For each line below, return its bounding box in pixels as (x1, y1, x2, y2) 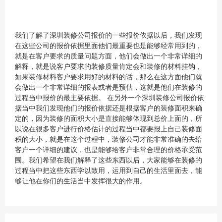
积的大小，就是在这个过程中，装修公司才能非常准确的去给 (15, 136, 202, 143)
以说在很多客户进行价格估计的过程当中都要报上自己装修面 (15, 125, 202, 133)
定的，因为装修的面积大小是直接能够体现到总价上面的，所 (15, 115, 202, 122)
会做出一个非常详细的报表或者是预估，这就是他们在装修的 (15, 84, 202, 91)
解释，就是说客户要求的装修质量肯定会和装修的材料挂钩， (15, 63, 202, 70)
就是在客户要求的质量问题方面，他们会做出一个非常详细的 (15, 53, 202, 60)
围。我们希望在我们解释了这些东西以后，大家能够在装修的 (15, 157, 202, 164)
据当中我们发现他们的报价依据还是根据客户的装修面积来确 (15, 105, 202, 112)
